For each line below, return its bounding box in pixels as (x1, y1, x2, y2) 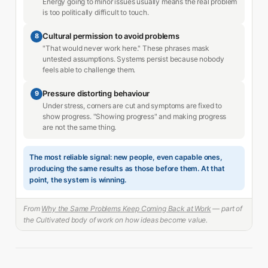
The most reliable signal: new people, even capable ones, (29, 152, 223, 162)
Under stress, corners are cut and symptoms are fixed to (42, 100, 222, 110)
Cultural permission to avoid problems (42, 31, 179, 41)
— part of (211, 204, 242, 213)
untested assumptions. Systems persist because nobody (42, 54, 224, 63)
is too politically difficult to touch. (42, 7, 149, 17)
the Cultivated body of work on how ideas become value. (23, 215, 208, 224)
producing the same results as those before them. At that (29, 163, 225, 173)
